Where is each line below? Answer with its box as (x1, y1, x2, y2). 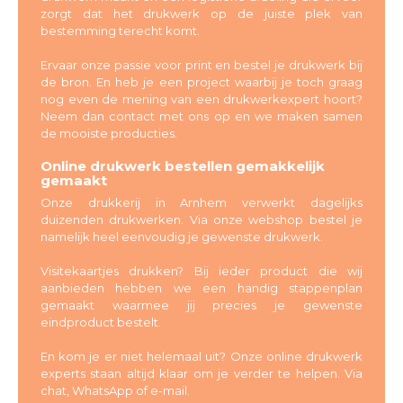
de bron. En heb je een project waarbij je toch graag (40, 75, 363, 89)
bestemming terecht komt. (40, 23, 200, 38)
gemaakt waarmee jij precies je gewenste (40, 298, 363, 313)
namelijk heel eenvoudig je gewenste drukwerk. (40, 229, 323, 245)
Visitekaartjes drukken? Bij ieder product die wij (40, 264, 363, 279)
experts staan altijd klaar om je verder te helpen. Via (40, 366, 363, 381)
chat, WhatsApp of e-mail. (40, 383, 190, 399)
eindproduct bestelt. (40, 315, 161, 330)
